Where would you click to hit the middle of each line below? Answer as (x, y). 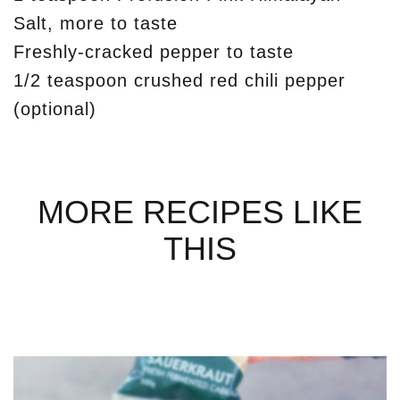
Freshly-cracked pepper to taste (154, 52)
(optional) (55, 109)
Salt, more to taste (96, 23)
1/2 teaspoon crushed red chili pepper (179, 80)
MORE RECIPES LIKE (200, 212)
